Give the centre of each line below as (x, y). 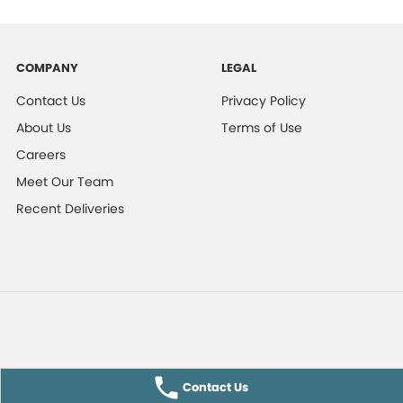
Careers (41, 154)
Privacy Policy (263, 100)
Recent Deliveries (71, 208)
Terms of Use (261, 127)
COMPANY (48, 67)
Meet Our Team (65, 181)
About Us (44, 127)
